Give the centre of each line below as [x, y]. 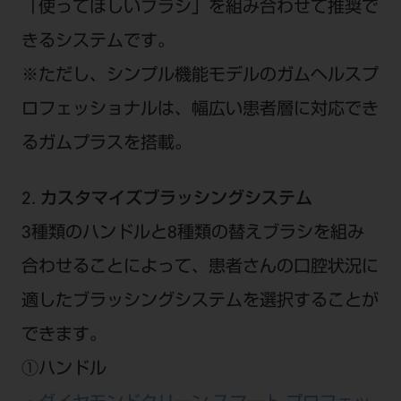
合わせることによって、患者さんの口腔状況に [200, 269]
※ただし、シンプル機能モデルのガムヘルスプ [200, 77]
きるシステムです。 [98, 43]
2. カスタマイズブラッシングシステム [166, 200]
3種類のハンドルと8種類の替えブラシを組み [192, 235]
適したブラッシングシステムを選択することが [200, 303]
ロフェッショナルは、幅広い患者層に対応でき [200, 111]
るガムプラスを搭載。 [106, 145]
